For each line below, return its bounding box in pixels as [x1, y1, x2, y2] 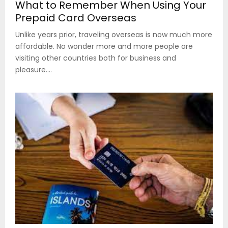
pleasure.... [15, 64, 52, 75]
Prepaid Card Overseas [15, 10, 136, 25]
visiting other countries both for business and [15, 52, 176, 63]
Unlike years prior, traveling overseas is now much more [15, 29, 212, 40]
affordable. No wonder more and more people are [15, 41, 193, 51]
